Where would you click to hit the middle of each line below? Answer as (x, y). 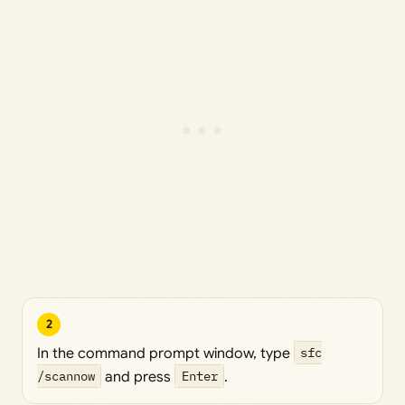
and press (138, 377)
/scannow (66, 376)
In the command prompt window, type (165, 353)
